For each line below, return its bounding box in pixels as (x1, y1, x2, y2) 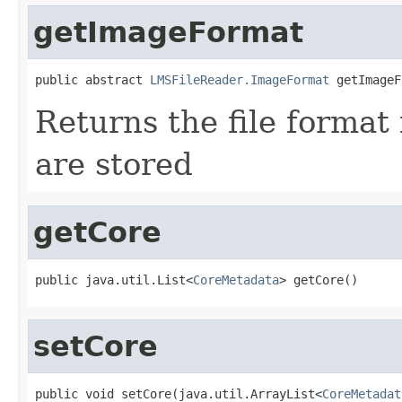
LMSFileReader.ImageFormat (150, 72, 329, 87)
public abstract (35, 72, 150, 87)
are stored (35, 145, 193, 182)
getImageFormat (33, 15, 303, 48)
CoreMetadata (193, 272, 279, 287)
